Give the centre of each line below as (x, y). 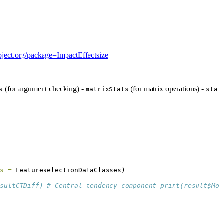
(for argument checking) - (44, 89)
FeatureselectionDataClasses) (68, 170)
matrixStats (107, 89)
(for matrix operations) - (167, 89)
